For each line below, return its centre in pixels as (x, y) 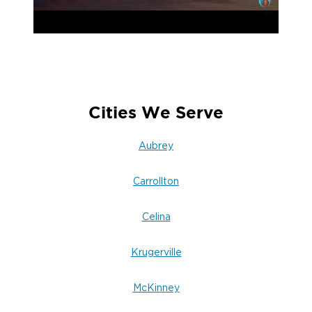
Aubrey (156, 146)
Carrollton (156, 182)
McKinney (156, 288)
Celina (156, 217)
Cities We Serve (156, 112)
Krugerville (156, 253)
